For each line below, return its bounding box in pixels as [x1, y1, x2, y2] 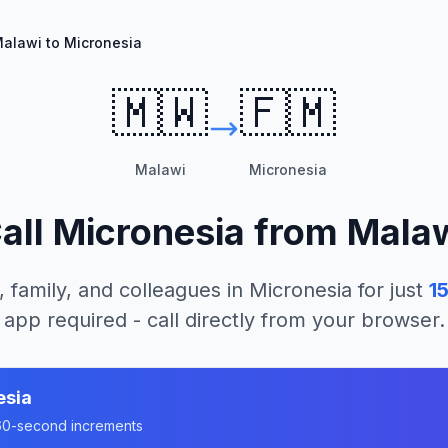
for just [351, 278, 423, 302]
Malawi [134, 161, 186, 178]
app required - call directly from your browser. [3, 308, 445, 332]
